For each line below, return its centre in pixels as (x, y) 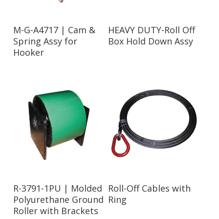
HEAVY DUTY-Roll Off (152, 30)
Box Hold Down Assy (151, 41)
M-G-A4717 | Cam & (54, 30)
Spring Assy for (45, 41)
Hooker (28, 53)
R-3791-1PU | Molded (57, 188)
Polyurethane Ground (58, 199)
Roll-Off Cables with (150, 188)
